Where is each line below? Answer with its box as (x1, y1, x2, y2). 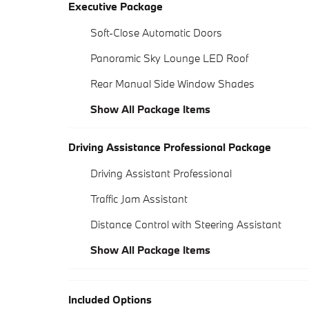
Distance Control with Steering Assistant (90, 217, 281, 232)
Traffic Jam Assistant (90, 192, 188, 206)
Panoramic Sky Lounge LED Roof (90, 51, 248, 66)
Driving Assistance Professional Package (68, 140, 271, 154)
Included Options (68, 292, 152, 307)
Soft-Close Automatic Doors (90, 26, 222, 40)
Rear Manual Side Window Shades (90, 77, 255, 91)
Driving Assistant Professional (90, 166, 232, 181)
